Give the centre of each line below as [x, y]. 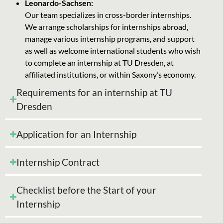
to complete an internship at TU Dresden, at [99, 62]
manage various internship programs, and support [110, 38]
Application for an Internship [77, 134]
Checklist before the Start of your [87, 190]
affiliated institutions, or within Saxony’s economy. [110, 74]
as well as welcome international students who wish [113, 50]
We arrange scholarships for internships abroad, [107, 26]
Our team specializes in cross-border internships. [108, 14]
